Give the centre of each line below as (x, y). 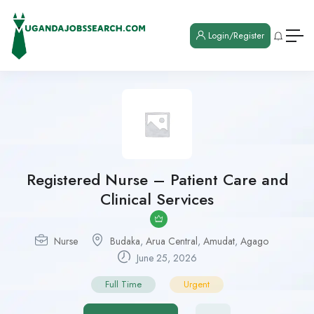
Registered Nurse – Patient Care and (157, 180)
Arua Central (172, 241)
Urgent (196, 285)
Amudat (219, 241)
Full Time (123, 285)
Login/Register (235, 35)
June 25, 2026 (165, 258)
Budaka (125, 241)
